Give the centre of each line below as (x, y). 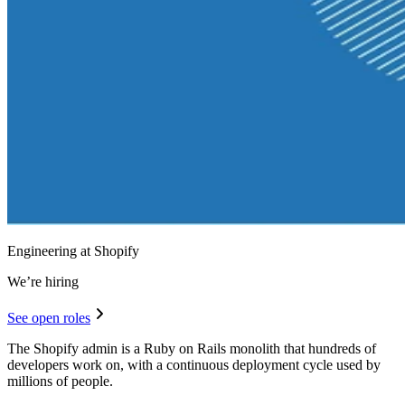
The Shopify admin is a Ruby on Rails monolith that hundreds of (192, 348)
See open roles (49, 317)
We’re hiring (43, 281)
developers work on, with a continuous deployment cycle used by (194, 364)
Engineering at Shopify (73, 250)
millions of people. (60, 381)
